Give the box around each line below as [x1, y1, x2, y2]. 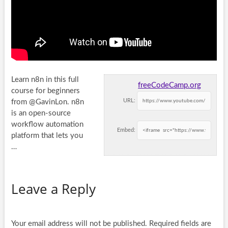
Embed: [117, 127, 136, 133]
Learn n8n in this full [11, 75, 79, 83]
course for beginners [11, 87, 80, 95]
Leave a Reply [11, 179, 96, 198]
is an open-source [11, 109, 71, 117]
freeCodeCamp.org [138, 81, 202, 89]
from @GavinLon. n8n [11, 98, 84, 106]
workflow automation [11, 120, 83, 128]
